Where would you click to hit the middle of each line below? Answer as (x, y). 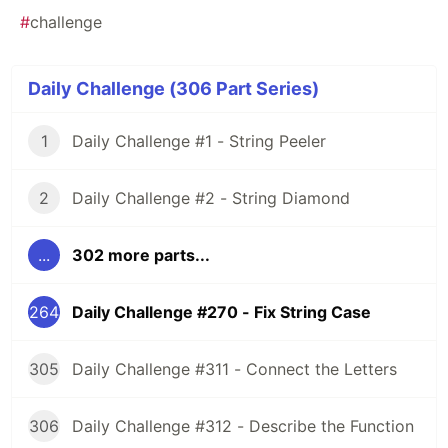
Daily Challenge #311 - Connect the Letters (234, 369)
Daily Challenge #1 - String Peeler (199, 141)
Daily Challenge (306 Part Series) (173, 89)
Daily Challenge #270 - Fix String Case (221, 312)
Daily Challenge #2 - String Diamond (211, 198)
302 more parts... (141, 255)
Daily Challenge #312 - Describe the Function (243, 426)
